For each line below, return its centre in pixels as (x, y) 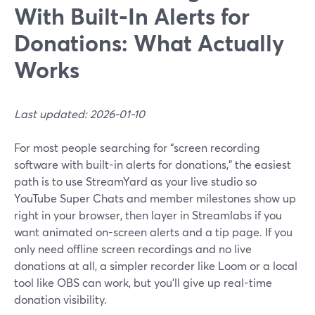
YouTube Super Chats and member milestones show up (155, 198)
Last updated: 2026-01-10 (79, 114)
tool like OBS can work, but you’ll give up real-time (143, 282)
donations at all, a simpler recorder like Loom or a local (156, 265)
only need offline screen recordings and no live (133, 249)
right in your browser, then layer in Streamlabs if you (148, 215)
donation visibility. (60, 299)
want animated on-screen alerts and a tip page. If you (153, 232)
